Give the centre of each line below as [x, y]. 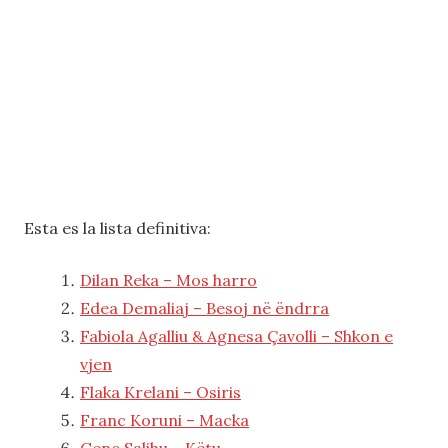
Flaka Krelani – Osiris [160, 391]
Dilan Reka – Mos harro [168, 279]
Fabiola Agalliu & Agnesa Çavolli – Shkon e [236, 335]
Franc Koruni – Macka [164, 419]
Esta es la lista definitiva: [117, 227]
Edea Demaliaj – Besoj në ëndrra [204, 307]
